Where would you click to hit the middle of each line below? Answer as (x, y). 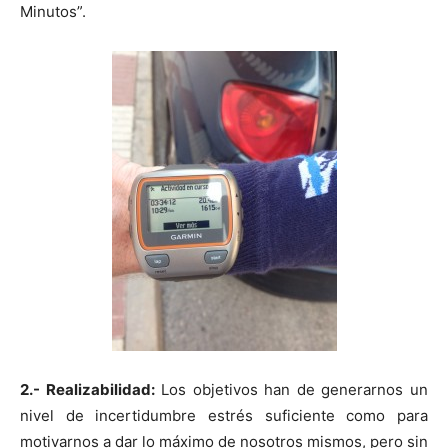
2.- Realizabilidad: (87, 389)
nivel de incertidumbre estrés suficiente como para (224, 415)
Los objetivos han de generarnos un (291, 389)
